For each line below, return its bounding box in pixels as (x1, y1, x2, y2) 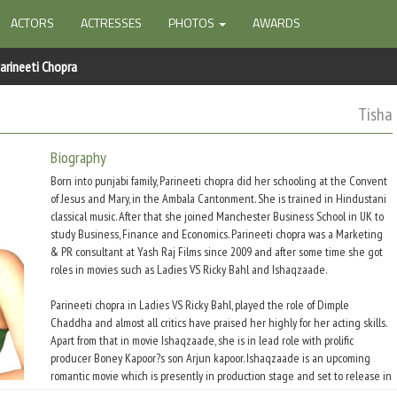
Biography (51, 147, 106, 167)
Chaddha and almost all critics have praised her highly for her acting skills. (51, 315, 386, 331)
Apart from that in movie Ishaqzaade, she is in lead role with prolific (51, 332, 354, 348)
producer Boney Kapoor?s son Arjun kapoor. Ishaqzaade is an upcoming (51, 350, 370, 366)
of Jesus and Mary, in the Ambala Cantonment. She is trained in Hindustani (51, 191, 386, 206)
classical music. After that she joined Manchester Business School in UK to (51, 208, 384, 224)
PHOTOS (168, 13, 217, 32)
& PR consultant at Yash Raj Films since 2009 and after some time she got (51, 244, 383, 260)
